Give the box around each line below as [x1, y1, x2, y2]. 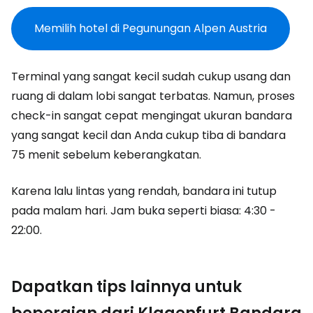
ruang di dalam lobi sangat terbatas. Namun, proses [11, 88, 295, 104]
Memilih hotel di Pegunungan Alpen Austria [34, 20, 267, 36]
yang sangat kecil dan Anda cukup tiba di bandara [11, 127, 286, 143]
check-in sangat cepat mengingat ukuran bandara [11, 108, 292, 124]
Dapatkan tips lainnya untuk [11, 276, 242, 298]
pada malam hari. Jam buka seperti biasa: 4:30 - [11, 203, 276, 219]
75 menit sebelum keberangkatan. [11, 147, 201, 163]
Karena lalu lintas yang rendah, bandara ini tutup [11, 183, 277, 199]
